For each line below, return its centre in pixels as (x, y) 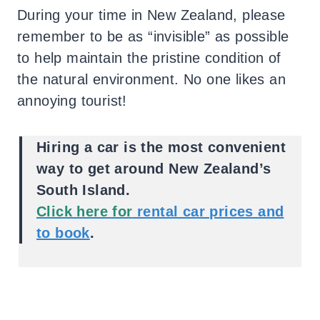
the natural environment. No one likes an (151, 80)
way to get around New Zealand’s (154, 169)
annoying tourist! (72, 101)
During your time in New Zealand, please (151, 15)
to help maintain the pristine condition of (149, 58)
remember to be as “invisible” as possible (153, 37)
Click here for (85, 212)
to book (63, 233)
